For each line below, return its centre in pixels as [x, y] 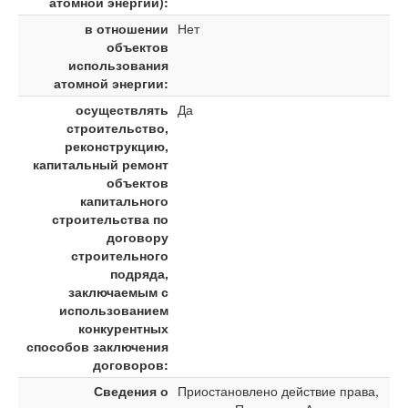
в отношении [127, 28]
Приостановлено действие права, [278, 391]
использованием [114, 310]
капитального [124, 200]
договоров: [131, 364]
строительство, [117, 127]
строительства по [110, 219]
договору [138, 237]
